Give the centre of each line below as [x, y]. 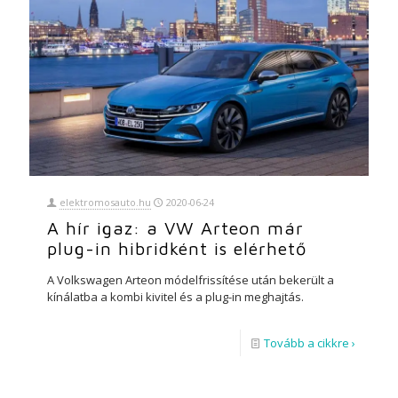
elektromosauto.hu [105, 203]
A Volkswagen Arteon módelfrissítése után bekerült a [191, 280]
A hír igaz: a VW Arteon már [175, 228]
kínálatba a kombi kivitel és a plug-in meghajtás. [175, 297]
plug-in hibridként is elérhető [177, 249]
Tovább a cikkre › [310, 343]
